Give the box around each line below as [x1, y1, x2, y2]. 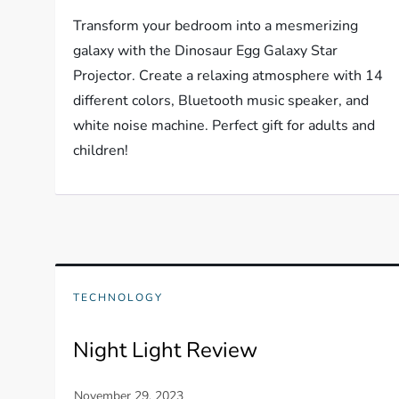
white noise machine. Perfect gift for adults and [73, 116, 376, 135]
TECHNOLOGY [73, 290, 164, 305]
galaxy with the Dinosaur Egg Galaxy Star [73, 41, 338, 61]
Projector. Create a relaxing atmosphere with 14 [73, 66, 384, 85]
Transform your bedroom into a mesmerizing [73, 16, 359, 36]
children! [73, 141, 129, 160]
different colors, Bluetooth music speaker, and [73, 91, 370, 110]
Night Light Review [73, 336, 258, 364]
